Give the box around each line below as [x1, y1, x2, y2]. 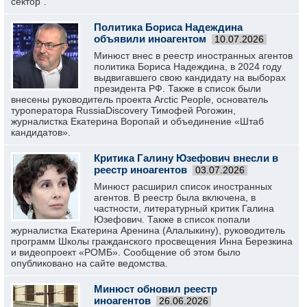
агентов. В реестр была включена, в [94, 192, 256, 203]
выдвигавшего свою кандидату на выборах [94, 72, 286, 83]
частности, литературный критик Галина [94, 203, 274, 214]
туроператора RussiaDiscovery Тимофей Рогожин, [11, 105, 236, 116]
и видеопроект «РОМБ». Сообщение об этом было [11, 247, 241, 258]
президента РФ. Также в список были [94, 83, 261, 94]
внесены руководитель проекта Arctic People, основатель [11, 94, 268, 105]
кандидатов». [11, 127, 71, 138]
